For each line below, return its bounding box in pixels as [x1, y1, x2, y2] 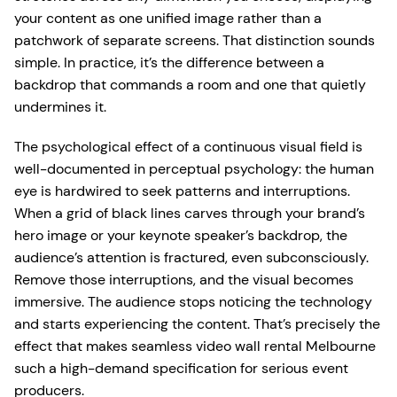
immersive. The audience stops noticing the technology [14, 292, 372, 311]
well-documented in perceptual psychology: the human [14, 160, 374, 178]
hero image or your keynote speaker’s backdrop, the [14, 226, 347, 245]
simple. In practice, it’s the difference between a [14, 53, 324, 72]
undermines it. [14, 97, 106, 116]
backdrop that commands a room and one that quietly [14, 75, 366, 94]
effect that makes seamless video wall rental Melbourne [14, 337, 376, 355]
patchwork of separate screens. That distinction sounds [14, 31, 375, 50]
